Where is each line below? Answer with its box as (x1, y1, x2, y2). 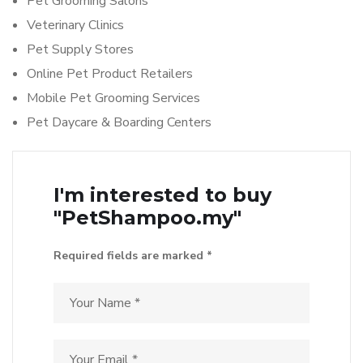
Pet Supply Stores (27, 41, 134, 58)
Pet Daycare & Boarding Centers (27, 113, 211, 131)
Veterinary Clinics (27, 16, 124, 34)
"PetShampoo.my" (53, 206, 241, 229)
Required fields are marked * (53, 248, 212, 263)
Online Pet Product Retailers (27, 65, 193, 83)
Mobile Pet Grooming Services (27, 89, 200, 107)
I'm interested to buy (53, 183, 271, 207)
